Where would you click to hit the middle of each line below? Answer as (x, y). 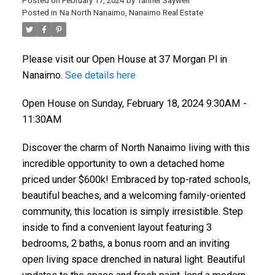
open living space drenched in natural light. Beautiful (133, 259)
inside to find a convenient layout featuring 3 (117, 227)
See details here (100, 76)
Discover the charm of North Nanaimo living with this (136, 147)
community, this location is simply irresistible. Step (132, 211)
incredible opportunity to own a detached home (123, 163)
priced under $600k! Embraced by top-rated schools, (136, 179)
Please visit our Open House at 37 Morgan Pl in (124, 60)
